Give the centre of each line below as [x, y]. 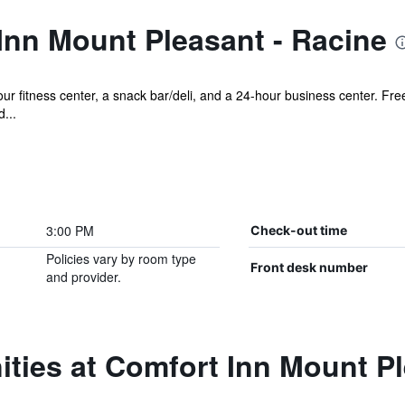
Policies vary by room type [121, 259]
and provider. [83, 277]
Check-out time [298, 230]
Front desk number [309, 267]
